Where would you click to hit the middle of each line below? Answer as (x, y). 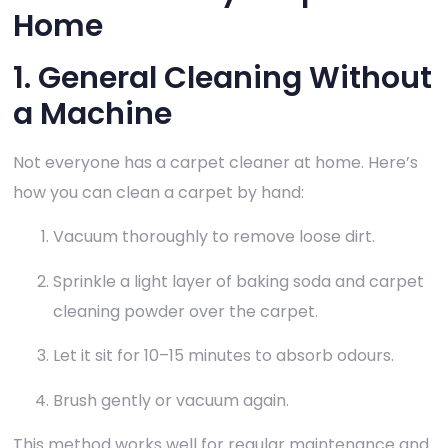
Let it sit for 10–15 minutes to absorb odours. (223, 356)
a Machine (92, 114)
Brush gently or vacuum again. (171, 400)
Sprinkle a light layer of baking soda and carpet (238, 281)
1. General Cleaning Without (222, 78)
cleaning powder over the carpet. (185, 311)
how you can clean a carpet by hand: (158, 193)
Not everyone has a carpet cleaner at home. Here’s (215, 163)
